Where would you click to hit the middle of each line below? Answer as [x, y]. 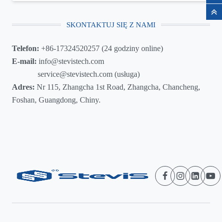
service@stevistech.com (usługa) [76, 74]
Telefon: [27, 49]
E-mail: [24, 61]
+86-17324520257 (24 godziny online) [102, 49]
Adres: [23, 87]
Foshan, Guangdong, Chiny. [56, 100]
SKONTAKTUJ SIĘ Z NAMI [111, 25]
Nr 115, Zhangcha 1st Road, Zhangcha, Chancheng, [117, 87]
